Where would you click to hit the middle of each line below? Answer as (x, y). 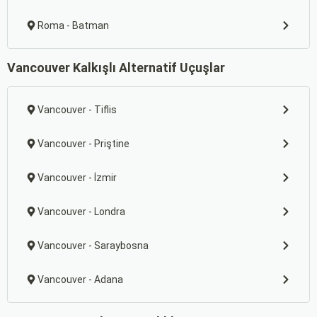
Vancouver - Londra (81, 212)
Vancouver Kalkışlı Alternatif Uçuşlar (116, 68)
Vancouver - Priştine (83, 144)
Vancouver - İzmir (77, 178)
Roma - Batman (73, 25)
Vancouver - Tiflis (77, 110)
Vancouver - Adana (80, 279)
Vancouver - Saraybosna (93, 246)
